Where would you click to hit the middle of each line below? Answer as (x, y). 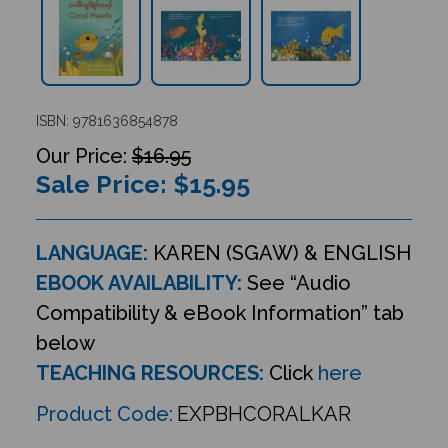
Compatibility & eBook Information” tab (219, 312)
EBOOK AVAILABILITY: (138, 282)
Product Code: (104, 413)
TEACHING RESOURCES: (149, 372)
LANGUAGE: (91, 252)
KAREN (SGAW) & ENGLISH (279, 252)
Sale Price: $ (112, 183)
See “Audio (296, 282)
